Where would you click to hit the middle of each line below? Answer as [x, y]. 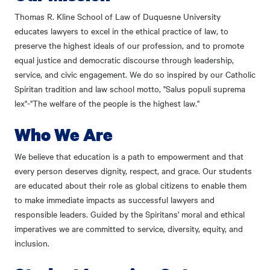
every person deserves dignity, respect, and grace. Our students [133, 171]
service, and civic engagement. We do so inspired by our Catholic [135, 74]
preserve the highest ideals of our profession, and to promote [129, 46]
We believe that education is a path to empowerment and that [129, 156]
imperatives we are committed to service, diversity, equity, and [129, 229]
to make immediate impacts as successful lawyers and [115, 200]
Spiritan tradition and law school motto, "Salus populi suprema [130, 89]
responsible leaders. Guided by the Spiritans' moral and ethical [130, 214]
